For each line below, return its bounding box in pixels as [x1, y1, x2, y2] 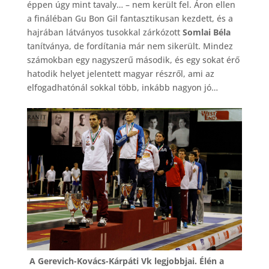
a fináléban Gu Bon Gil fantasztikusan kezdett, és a [26, 13, 233, 25]
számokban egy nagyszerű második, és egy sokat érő [26, 54, 240, 66]
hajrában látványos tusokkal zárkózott [26, 26, 183, 38]
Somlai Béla [182, 26, 231, 38]
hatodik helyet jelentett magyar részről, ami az [26, 68, 214, 80]
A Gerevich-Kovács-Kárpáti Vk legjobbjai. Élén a [26, 255, 224, 267]
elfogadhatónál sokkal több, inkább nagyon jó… [26, 82, 220, 94]
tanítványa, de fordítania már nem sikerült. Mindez [26, 40, 233, 52]
